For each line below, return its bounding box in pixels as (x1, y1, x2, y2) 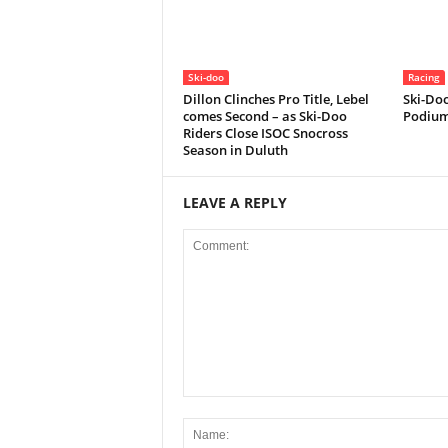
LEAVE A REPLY (182, 193, 287, 212)
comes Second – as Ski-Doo (182, 107, 347, 125)
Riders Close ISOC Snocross (182, 124, 348, 142)
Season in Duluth (182, 141, 288, 159)
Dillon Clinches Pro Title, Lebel (182, 90, 369, 108)
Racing (407, 70, 440, 84)
